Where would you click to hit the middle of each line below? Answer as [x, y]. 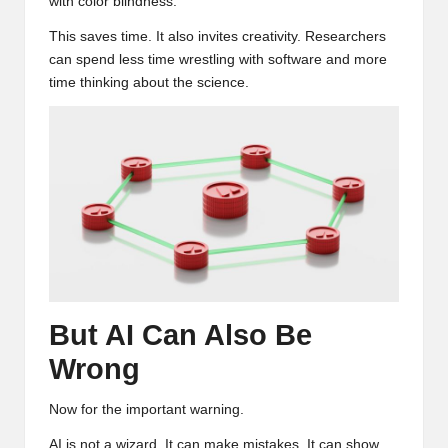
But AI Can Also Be [180, 335]
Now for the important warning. [146, 410]
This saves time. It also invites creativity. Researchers [217, 36]
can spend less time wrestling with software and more [218, 59]
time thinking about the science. [149, 82]
